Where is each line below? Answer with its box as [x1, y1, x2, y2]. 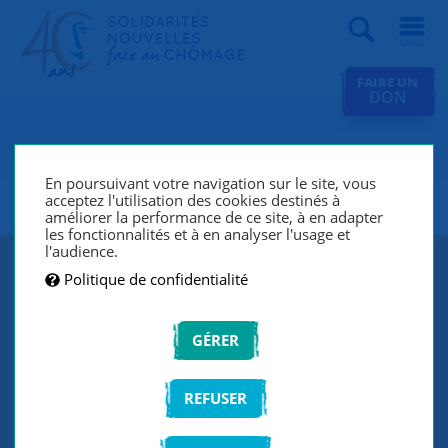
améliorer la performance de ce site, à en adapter [45, 207, 384, 228]
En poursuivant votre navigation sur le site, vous [45, 173, 377, 194]
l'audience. [45, 241, 119, 262]
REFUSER [184, 387, 248, 408]
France [20, 170, 112, 207]
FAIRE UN [357, 73, 418, 91]
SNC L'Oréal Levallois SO [20, 142, 350, 179]
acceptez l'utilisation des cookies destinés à [45, 190, 341, 211]
